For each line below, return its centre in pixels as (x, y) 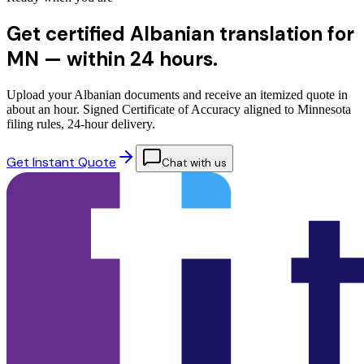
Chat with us (194, 163)
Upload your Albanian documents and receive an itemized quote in (177, 95)
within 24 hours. (142, 59)
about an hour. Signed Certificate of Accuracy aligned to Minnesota (179, 110)
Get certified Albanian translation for (180, 34)
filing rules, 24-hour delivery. (81, 124)
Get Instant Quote (61, 162)
